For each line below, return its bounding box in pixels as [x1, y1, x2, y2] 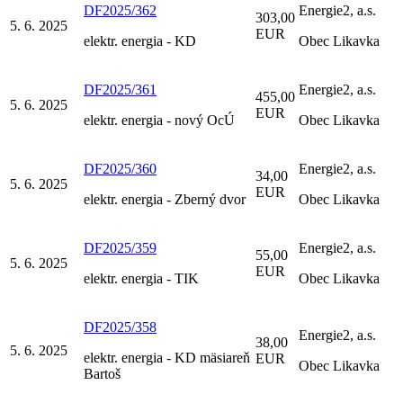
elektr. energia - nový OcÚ [84, 112, 235, 128]
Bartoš [84, 365, 121, 381]
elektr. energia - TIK [84, 270, 199, 286]
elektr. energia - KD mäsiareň [84, 349, 250, 365]
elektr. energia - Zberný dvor [84, 191, 246, 207]
